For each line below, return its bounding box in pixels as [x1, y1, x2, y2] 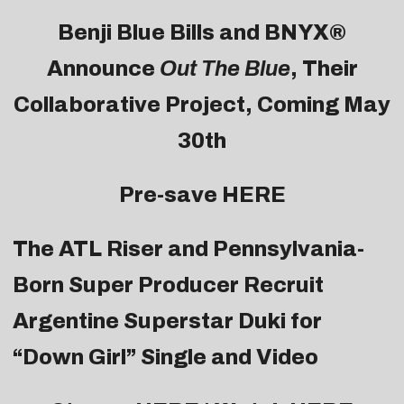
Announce [46, 57, 160, 81]
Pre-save [118, 183, 222, 207]
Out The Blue [159, 57, 290, 81]
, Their [289, 57, 358, 81]
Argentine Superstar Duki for [13, 309, 322, 334]
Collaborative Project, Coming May [14, 93, 390, 117]
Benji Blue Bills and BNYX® [58, 21, 346, 45]
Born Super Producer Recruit [13, 273, 324, 298]
